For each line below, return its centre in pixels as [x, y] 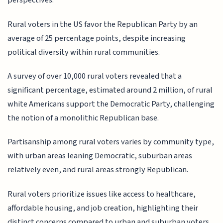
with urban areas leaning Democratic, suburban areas [100, 156]
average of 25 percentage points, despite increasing [97, 38]
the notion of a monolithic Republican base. [83, 118]
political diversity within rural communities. [84, 52]
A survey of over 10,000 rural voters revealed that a [95, 76]
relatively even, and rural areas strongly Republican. [98, 170]
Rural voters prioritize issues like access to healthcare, [102, 194]
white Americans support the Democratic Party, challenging [111, 104]
